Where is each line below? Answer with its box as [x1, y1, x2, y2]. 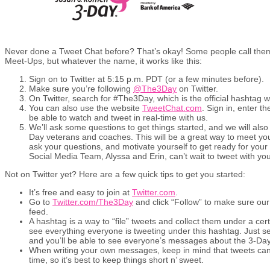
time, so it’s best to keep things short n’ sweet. [29, 254, 204, 265]
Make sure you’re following [29, 83, 133, 93]
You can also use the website [29, 102, 142, 113]
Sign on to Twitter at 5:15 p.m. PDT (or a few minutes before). [29, 74, 264, 84]
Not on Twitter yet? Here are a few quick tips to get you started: [5, 169, 245, 179]
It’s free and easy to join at [29, 187, 132, 197]
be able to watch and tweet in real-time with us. [29, 112, 208, 122]
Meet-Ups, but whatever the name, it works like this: [5, 55, 202, 66]
